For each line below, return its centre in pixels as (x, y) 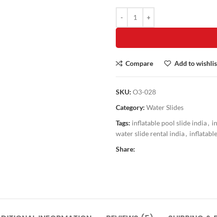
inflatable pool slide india (169, 123)
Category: (130, 107)
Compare (139, 63)
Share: (125, 149)
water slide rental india (150, 133)
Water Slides (165, 107)
